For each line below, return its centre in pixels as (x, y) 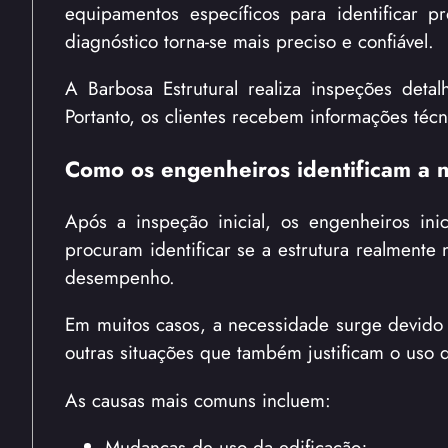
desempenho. (120, 277)
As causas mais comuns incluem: (198, 399)
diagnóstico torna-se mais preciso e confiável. (249, 41)
